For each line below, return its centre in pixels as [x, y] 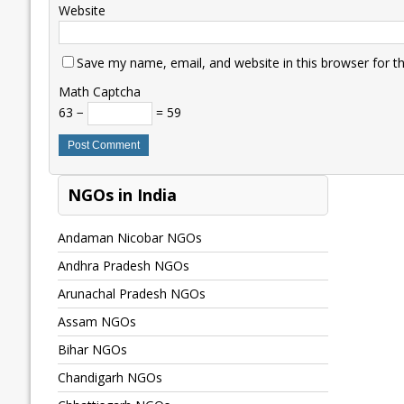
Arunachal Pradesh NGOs [131, 294]
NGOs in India [122, 195]
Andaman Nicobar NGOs [129, 238]
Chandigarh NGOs [110, 378]
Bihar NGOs [92, 350]
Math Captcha [99, 92]
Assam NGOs [96, 322]
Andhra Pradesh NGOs [123, 266]
